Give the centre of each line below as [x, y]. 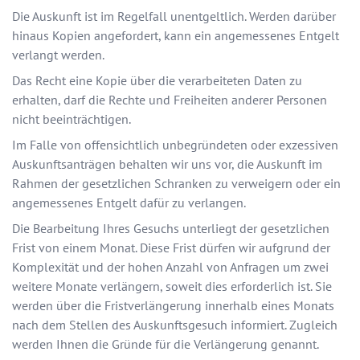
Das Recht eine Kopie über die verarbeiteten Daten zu [157, 81]
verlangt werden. [58, 55]
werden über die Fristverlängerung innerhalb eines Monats [173, 306]
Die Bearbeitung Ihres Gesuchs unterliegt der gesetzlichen [171, 229]
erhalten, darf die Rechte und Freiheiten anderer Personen [170, 100]
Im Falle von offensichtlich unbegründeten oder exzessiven [175, 145]
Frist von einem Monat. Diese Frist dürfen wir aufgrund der [171, 248]
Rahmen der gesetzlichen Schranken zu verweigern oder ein [176, 184]
